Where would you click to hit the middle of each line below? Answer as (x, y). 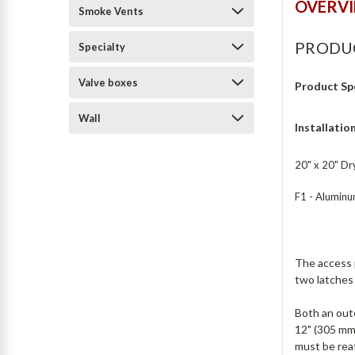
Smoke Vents (111, 11)
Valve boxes (108, 82)
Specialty (102, 47)
